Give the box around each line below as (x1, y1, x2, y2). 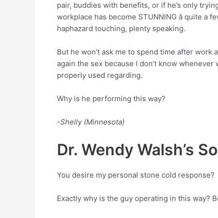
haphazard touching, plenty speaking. (57, 24, 185, 33)
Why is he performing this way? (57, 94, 165, 103)
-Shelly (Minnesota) (57, 117, 125, 127)
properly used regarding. (57, 71, 143, 80)
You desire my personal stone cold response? (57, 170, 215, 180)
